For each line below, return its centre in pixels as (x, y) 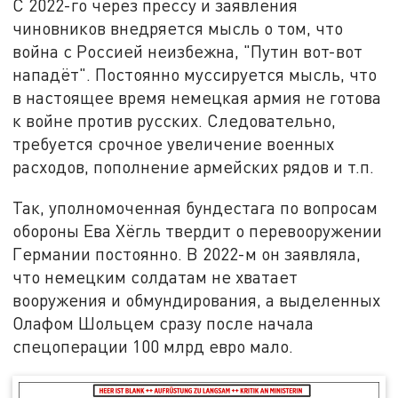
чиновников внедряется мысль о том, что (178, 28)
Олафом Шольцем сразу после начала (163, 322)
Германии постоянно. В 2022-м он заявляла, (187, 253)
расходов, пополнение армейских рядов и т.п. (194, 167)
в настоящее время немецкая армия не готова (197, 98)
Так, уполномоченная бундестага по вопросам (195, 207)
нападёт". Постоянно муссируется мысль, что (195, 75)
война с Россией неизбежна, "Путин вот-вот (188, 52)
